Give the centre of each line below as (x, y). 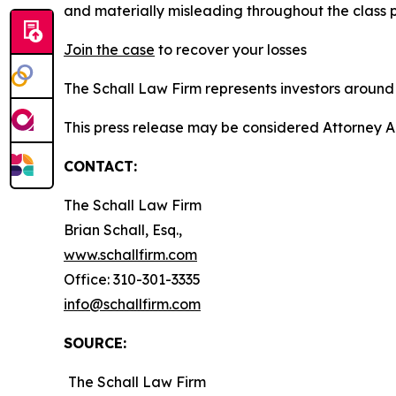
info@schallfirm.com (132, 304)
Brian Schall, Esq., (123, 230)
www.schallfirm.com (130, 255)
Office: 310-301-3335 (132, 279)
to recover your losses (231, 49)
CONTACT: (100, 166)
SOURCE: (95, 343)
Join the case (109, 49)
